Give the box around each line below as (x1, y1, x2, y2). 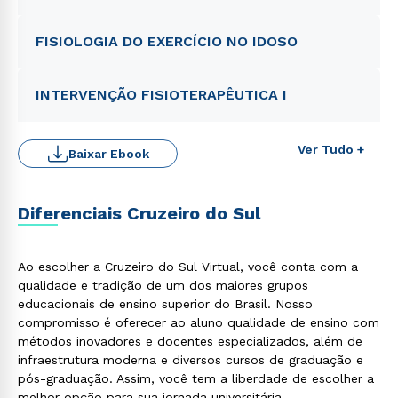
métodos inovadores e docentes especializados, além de (18, 334, 362, 348)
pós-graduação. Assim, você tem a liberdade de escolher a (18, 371, 374, 386)
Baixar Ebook (68, 147, 149, 161)
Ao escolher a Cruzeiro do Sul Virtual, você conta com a (18, 259, 358, 274)
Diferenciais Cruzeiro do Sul (18, 203, 260, 224)
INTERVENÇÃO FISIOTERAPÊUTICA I (36, 86, 287, 103)
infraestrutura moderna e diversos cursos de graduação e (18, 353, 363, 367)
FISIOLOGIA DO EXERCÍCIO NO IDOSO (36, 33, 298, 50)
